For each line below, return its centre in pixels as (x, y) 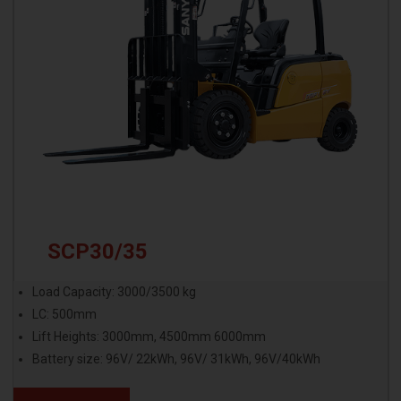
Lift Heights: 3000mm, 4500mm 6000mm (149, 337)
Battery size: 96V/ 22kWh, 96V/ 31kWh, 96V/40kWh (176, 359)
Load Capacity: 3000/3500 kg (114, 292)
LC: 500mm (64, 315)
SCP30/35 (97, 251)
